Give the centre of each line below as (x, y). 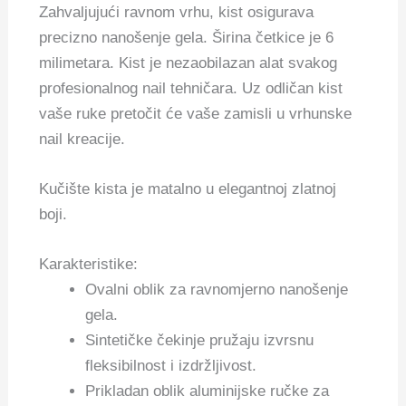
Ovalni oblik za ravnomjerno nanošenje (217, 289)
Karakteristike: (89, 264)
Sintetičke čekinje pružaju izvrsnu (200, 340)
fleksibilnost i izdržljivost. (171, 365)
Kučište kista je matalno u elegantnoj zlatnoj (188, 188)
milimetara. (79, 63)
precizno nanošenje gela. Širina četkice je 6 (187, 37)
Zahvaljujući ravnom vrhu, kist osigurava (177, 12)
